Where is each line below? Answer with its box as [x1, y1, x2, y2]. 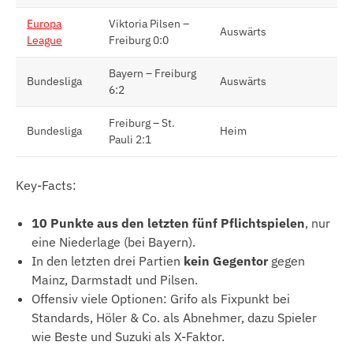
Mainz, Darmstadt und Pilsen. [32, 272, 198, 288]
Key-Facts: [16, 177, 76, 194]
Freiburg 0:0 [109, 33, 169, 48]
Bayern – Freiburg [109, 66, 196, 81]
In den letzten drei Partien [32, 253, 184, 269]
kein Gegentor [184, 253, 268, 269]
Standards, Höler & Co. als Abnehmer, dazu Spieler [32, 310, 317, 326]
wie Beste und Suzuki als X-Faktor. [32, 329, 225, 345]
